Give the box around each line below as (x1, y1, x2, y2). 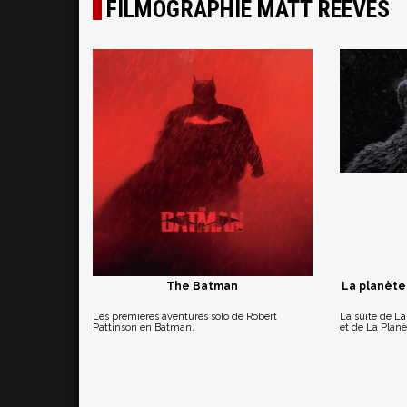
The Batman (166, 280, 239, 293)
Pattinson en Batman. (93, 322, 194, 333)
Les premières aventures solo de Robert (93, 311, 277, 323)
